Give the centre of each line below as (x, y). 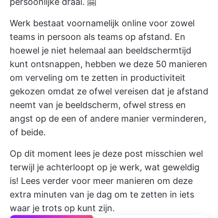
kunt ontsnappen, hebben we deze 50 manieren (109, 64)
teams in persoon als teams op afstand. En (98, 37)
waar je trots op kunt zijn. (62, 208)
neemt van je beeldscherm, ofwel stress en (98, 105)
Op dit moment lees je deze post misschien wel (106, 154)
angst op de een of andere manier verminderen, (108, 118)
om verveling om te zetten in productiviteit (98, 78)
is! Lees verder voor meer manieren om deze (101, 181)
